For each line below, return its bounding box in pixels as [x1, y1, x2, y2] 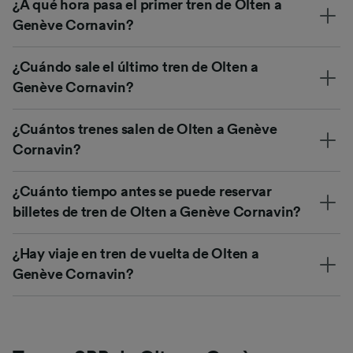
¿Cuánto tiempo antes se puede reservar [13, 184, 272, 199]
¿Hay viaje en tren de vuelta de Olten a [13, 247, 259, 262]
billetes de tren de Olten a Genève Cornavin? [13, 205, 302, 220]
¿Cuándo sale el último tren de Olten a [13, 60, 258, 75]
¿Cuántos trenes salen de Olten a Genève [13, 122, 277, 137]
